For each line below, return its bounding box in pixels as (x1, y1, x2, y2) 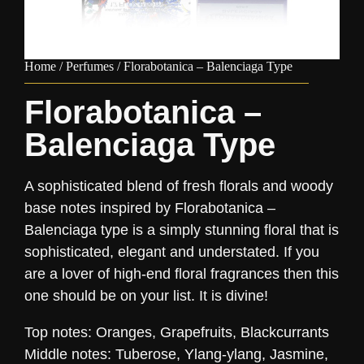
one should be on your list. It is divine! (24, 288, 268, 304)
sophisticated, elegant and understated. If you (24, 244, 319, 260)
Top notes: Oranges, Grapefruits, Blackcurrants (24, 324, 329, 340)
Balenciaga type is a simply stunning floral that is (24, 222, 339, 238)
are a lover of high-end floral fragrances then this (24, 266, 339, 282)
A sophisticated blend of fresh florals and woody (24, 178, 333, 194)
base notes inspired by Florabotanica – (24, 200, 275, 216)
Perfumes (66, 59, 114, 73)
